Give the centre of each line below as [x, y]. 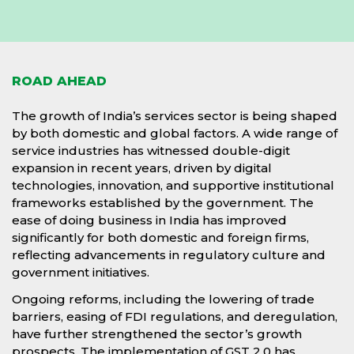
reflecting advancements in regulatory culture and [169, 254]
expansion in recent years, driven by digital [142, 168]
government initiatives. [81, 272]
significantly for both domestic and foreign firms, [160, 237]
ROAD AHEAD [59, 81]
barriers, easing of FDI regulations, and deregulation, [175, 316]
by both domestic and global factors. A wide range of [175, 133]
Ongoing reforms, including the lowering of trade [163, 299]
